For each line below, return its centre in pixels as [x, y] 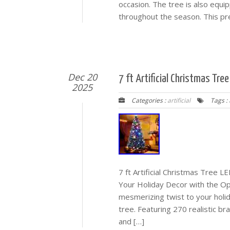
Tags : [219, 100]
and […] [131, 221]
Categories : [149, 100]
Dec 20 [82, 77]
